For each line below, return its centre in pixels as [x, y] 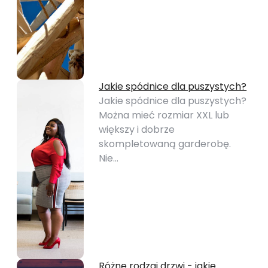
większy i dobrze [137, 130]
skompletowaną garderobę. [165, 144]
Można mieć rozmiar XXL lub [164, 115]
